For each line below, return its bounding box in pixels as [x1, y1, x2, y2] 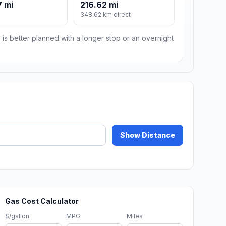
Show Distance [120, 131, 175, 140]
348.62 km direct [80, 11, 131, 19]
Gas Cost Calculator [5, 197, 79, 206]
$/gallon [5, 212, 30, 220]
